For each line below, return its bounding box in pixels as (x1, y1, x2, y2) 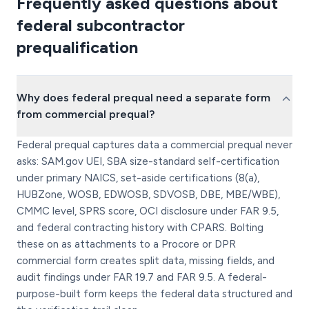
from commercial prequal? (17, 108, 154, 121)
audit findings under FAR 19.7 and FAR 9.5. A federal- (17, 271, 267, 283)
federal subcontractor (17, 15, 185, 35)
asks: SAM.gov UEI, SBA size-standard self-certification (17, 155, 279, 168)
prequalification (17, 37, 138, 57)
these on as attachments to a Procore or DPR (17, 238, 236, 250)
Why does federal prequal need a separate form (17, 91, 270, 104)
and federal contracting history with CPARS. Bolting (17, 221, 263, 234)
